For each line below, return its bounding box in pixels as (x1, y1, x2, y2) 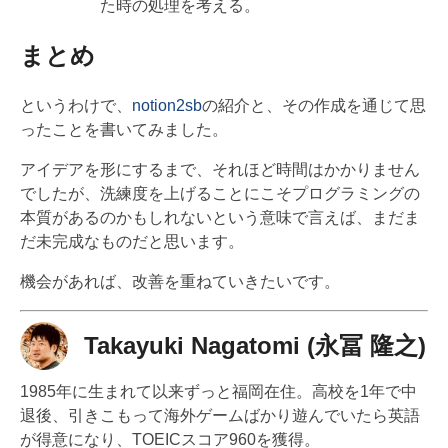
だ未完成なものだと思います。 (20, 232, 244, 250)
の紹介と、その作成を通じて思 (202, 96, 426, 114)
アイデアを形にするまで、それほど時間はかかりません (20, 160, 420, 178)
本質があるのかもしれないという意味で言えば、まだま (20, 208, 420, 226)
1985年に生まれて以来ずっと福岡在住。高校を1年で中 (20, 382, 417, 400)
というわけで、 (20, 96, 132, 114)
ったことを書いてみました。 (20, 120, 228, 138)
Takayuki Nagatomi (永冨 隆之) (84, 331, 426, 359)
